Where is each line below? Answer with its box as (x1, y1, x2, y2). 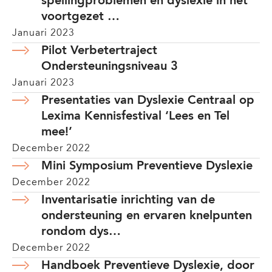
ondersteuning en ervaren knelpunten (41, 210, 252, 222)
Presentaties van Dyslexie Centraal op (41, 95, 254, 107)
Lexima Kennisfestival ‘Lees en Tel (41, 110, 229, 123)
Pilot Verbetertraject (41, 45, 157, 57)
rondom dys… (41, 226, 121, 238)
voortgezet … (41, 11, 120, 23)
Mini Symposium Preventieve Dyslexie (41, 160, 256, 172)
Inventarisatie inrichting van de (41, 194, 215, 206)
